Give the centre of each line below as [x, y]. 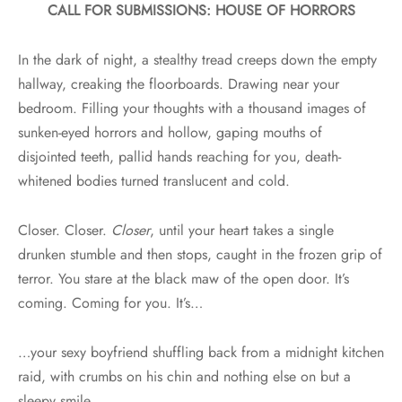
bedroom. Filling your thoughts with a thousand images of [192, 109]
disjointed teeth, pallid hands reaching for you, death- [179, 157]
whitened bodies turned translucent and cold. [154, 181]
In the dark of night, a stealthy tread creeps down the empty [197, 60]
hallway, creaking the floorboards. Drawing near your [179, 84]
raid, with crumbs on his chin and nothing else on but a [184, 377]
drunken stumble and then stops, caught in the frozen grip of [200, 255]
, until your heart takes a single [242, 231]
